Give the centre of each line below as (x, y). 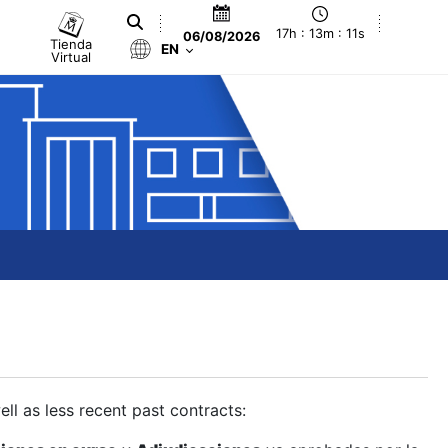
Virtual (71, 56)
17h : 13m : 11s (320, 34)
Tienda (71, 43)
